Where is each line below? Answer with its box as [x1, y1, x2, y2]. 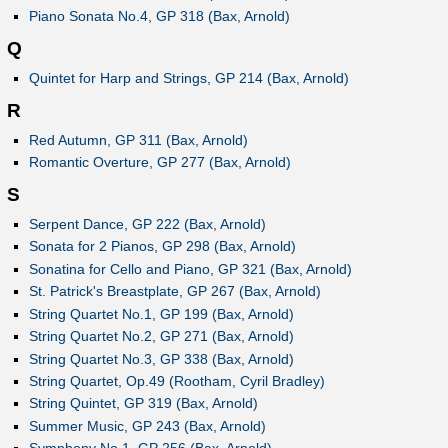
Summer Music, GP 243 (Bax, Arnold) [28, 417, 266, 434]
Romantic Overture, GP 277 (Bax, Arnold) [28, 154, 291, 171]
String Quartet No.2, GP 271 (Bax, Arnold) [28, 328, 294, 345]
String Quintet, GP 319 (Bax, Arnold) [28, 395, 258, 412]
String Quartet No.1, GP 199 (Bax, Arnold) [28, 305, 294, 322]
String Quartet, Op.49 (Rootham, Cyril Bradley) [28, 372, 325, 389]
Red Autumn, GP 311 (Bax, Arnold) [28, 131, 248, 148]
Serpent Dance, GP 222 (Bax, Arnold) [28, 215, 266, 232]
